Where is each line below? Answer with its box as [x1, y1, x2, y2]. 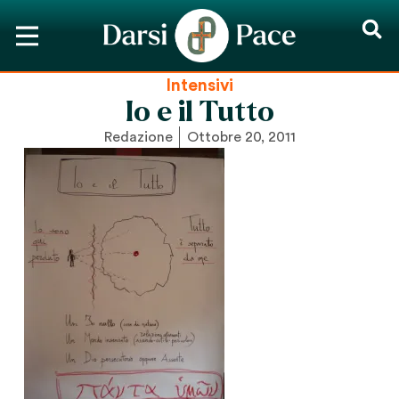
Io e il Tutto [125, 97, 274, 127]
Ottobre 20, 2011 [186, 130, 296, 144]
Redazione [103, 130, 173, 144]
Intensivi [166, 77, 233, 94]
